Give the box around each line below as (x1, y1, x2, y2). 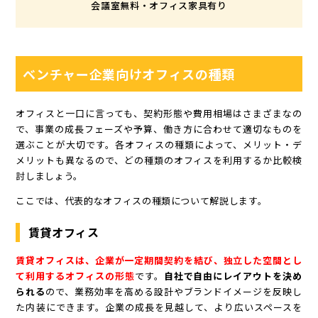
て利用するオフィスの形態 (16, 268, 135, 283)
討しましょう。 (16, 168, 83, 182)
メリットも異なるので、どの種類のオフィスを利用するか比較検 (16, 153, 302, 167)
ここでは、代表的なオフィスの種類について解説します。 (16, 193, 268, 207)
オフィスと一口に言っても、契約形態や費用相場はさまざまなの (16, 106, 302, 120)
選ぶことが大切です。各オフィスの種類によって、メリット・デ (16, 137, 302, 151)
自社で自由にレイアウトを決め (163, 268, 302, 283)
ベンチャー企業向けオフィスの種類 (23, 64, 235, 83)
